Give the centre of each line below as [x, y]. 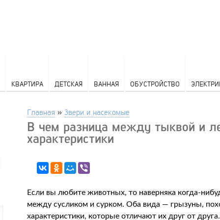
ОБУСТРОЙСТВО [155, 84]
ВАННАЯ [106, 84]
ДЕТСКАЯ [68, 84]
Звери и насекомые [97, 112]
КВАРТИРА [27, 84]
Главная [41, 112]
